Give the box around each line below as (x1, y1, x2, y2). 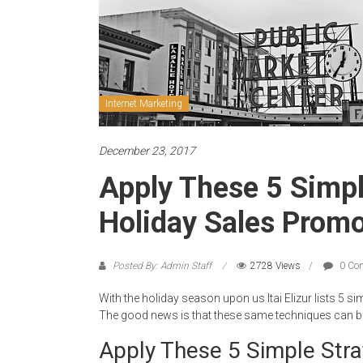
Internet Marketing (105, 98, 182, 109)
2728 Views (250, 260, 301, 271)
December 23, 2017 (99, 144, 195, 157)
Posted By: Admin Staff (110, 260, 214, 271)
